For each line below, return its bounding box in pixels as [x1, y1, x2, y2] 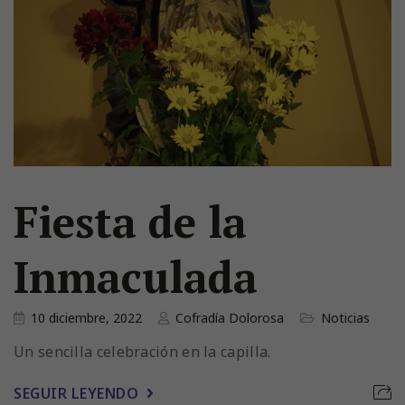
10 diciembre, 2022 [31, 308, 142, 326]
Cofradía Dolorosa [175, 308, 284, 326]
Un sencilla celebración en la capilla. [14, 341, 271, 362]
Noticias [321, 308, 370, 326]
